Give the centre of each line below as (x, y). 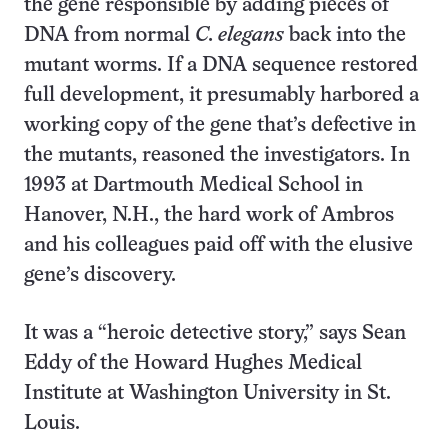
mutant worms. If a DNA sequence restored (221, 65)
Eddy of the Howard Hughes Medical (193, 363)
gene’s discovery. (100, 275)
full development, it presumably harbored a (221, 95)
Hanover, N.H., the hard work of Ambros (209, 215)
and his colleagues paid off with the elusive (218, 245)
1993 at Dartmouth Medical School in (193, 185)
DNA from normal (109, 35)
